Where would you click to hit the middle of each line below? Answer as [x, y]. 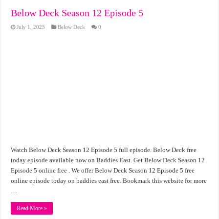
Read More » [32, 208]
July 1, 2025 [31, 27]
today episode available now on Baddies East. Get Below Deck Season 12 [108, 160]
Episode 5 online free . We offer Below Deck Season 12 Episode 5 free [103, 171]
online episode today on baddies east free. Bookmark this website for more [109, 181]
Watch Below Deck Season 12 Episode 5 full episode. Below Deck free [104, 150]
